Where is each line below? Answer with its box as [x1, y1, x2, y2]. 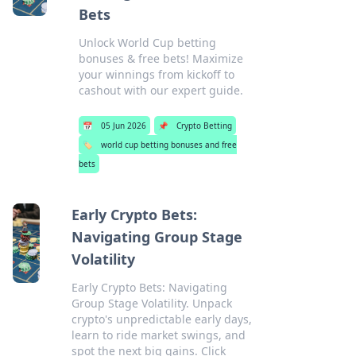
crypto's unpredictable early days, [71, 311, 252, 327]
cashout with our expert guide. [78, 83, 243, 98]
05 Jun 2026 [100, 120, 146, 131]
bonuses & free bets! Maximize [78, 51, 243, 66]
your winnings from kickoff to [78, 67, 234, 82]
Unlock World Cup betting [78, 35, 216, 50]
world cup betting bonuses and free [100, 139, 237, 150]
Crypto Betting [176, 120, 232, 131]
